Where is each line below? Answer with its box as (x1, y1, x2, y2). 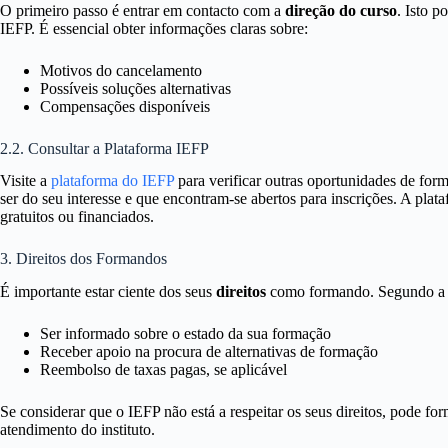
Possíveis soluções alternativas (40, 79, 231, 97)
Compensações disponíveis (40, 97, 210, 115)
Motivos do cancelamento (40, 61, 202, 79)
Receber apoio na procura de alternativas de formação (40, 343, 378, 361)
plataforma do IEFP (51, 172, 174, 190)
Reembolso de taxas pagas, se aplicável (40, 361, 287, 379)
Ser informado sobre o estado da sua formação (40, 325, 331, 343)
